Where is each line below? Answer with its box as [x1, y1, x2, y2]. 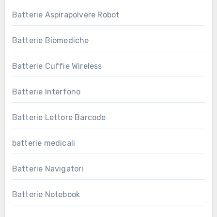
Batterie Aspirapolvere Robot [12, 10, 120, 19]
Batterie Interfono [12, 87, 81, 96]
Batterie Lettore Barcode [12, 112, 106, 122]
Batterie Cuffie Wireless [12, 61, 102, 71]
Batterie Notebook [12, 189, 80, 199]
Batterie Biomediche [12, 35, 89, 45]
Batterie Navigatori [12, 164, 84, 173]
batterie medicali [12, 138, 76, 148]
